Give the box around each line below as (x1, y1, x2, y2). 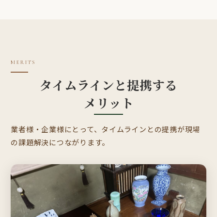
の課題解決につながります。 (11, 137, 110, 147)
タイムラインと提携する (40, 76, 177, 94)
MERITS (11, 59, 36, 66)
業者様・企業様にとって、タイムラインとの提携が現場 (11, 124, 201, 134)
